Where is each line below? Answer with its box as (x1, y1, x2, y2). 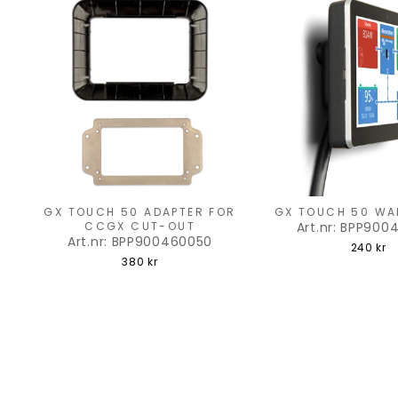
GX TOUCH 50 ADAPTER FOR (44, 204, 236, 220)
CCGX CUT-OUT (84, 219, 195, 235)
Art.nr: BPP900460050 (68, 233, 213, 251)
